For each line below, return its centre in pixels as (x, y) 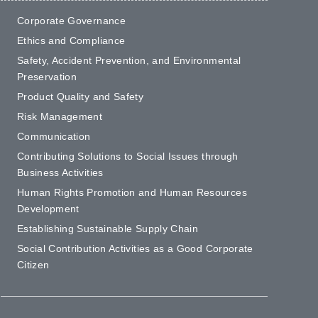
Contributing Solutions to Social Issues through (127, 157)
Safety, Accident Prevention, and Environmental (129, 61)
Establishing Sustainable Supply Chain (108, 228)
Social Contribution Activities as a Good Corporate (135, 248)
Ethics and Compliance (71, 41)
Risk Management (60, 117)
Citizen (33, 264)
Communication (54, 137)
